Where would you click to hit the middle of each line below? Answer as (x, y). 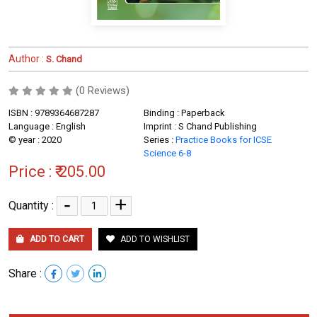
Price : (32, 171)
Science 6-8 (167, 153)
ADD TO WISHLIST (154, 239)
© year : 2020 (35, 139)
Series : (159, 139)
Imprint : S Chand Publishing (200, 126)
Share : (27, 273)
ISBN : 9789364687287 (54, 113)
